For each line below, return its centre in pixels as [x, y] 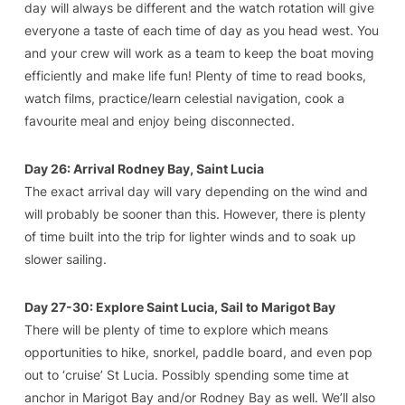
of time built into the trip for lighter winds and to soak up [190, 236]
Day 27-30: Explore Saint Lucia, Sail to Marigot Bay [181, 306]
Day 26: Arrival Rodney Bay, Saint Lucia [144, 168]
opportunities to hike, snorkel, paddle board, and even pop [198, 352]
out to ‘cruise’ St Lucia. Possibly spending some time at [186, 374]
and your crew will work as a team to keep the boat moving [199, 52]
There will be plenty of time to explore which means [176, 329]
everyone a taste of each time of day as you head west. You [201, 30]
